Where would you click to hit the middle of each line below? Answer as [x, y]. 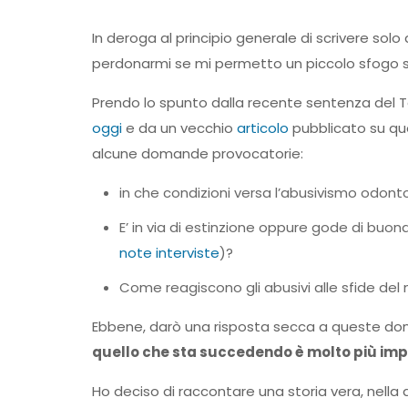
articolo [264, 128]
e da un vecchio [179, 128]
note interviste [169, 253]
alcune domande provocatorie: [197, 153]
